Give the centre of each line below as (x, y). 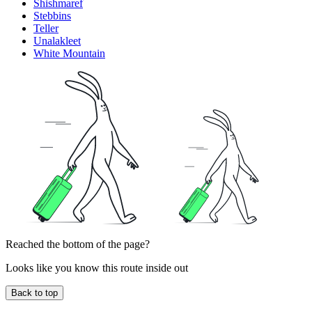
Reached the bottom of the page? (78, 244)
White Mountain (69, 53)
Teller (46, 28)
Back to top (34, 292)
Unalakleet (57, 40)
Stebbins (52, 15)
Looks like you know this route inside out (97, 267)
